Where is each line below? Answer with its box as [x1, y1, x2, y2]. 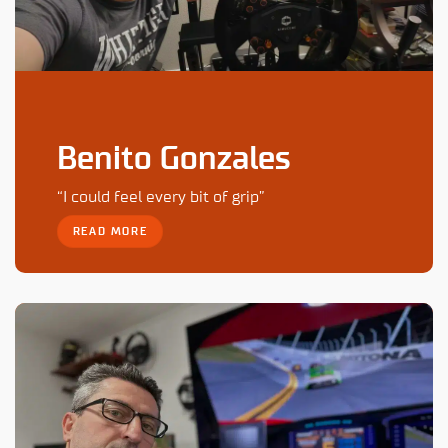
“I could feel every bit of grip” [56, 188, 265, 205]
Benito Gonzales [56, 142, 291, 175]
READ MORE [72, 226, 148, 238]
